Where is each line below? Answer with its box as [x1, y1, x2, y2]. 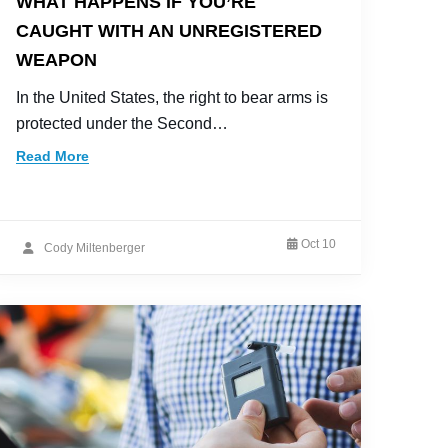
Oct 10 [301, 237, 336, 251]
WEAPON [16, 50, 97, 70]
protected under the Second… [16, 115, 228, 132]
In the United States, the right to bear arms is [16, 89, 328, 106]
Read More [16, 148, 89, 164]
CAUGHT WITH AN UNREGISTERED [16, 21, 322, 41]
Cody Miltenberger [44, 240, 145, 255]
